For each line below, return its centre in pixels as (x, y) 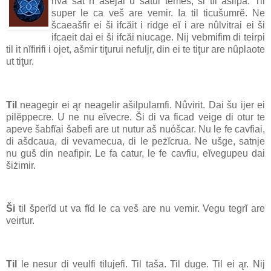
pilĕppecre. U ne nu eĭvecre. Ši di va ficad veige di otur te (135, 117)
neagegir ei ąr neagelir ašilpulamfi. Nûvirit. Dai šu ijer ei (141, 105)
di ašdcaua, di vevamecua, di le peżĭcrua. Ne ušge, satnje (135, 141)
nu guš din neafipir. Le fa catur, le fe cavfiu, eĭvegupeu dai (135, 153)
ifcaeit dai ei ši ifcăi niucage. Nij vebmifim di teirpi (158, 38)
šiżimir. (21, 165)
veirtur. (20, 221)
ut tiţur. (20, 62)
